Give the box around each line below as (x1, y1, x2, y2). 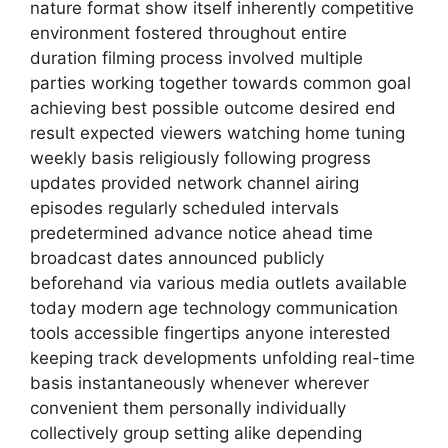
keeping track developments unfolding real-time (30, 347, 415, 368)
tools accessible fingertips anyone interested (30, 322, 391, 343)
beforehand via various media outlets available (30, 272, 407, 293)
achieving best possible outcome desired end (30, 97, 396, 118)
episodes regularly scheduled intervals (30, 197, 339, 218)
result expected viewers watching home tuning (30, 122, 405, 143)
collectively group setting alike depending (30, 422, 362, 443)
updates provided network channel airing (30, 172, 359, 193)
